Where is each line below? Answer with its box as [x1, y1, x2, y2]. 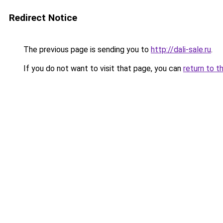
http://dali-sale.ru [151, 45, 211, 54]
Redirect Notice [9, 12, 77, 23]
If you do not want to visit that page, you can [21, 64, 183, 73]
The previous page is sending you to [21, 45, 151, 54]
